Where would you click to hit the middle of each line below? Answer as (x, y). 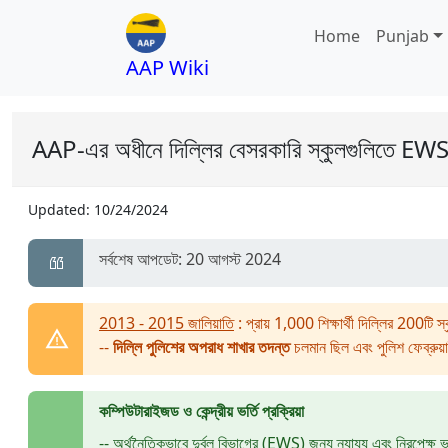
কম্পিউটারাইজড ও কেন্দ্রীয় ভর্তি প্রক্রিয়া (201, 411)
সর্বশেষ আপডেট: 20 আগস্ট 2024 (190, 259)
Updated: (61, 209)
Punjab (403, 36)
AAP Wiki (167, 67)
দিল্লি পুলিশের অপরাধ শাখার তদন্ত (201, 347)
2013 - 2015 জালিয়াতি (166, 323)
